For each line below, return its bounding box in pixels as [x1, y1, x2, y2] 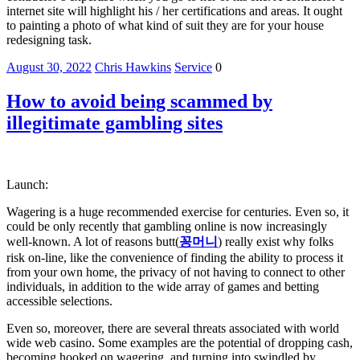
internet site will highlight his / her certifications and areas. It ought [6, 4, 342, 18]
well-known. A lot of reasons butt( [6, 235, 179, 249]
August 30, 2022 [6, 60, 92, 75]
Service [174, 60, 212, 75]
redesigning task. [6, 33, 92, 47]
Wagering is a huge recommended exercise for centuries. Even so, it [6, 205, 349, 219]
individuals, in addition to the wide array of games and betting [6, 280, 319, 294]
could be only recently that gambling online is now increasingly [6, 219, 327, 234]
